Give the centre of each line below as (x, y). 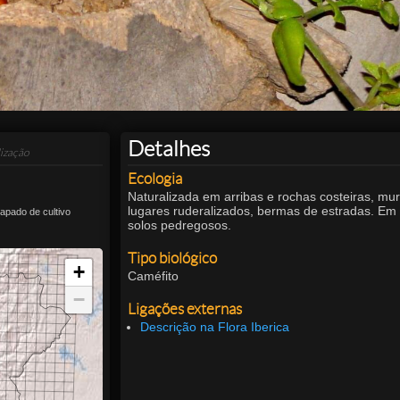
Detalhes (168, 149)
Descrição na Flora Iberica (215, 327)
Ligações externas (184, 309)
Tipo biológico (172, 258)
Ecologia (154, 179)
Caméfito (153, 276)
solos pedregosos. (179, 225)
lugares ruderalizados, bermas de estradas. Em (262, 211)
